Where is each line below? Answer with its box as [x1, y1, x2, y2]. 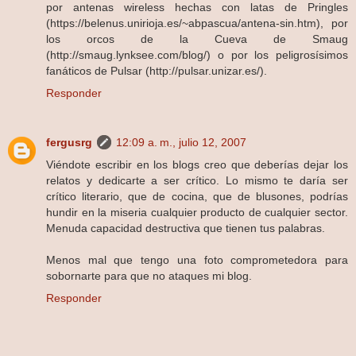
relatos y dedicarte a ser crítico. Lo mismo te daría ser [46, 173, 348, 187]
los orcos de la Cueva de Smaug [46, 32, 348, 45]
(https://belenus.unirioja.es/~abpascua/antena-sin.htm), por [46, 16, 348, 29]
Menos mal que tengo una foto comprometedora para [46, 253, 348, 266]
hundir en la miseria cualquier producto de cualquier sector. [46, 205, 348, 219]
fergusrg [46, 135, 92, 149]
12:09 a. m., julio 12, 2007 [116, 135, 246, 149]
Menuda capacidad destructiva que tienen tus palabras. [46, 221, 325, 234]
